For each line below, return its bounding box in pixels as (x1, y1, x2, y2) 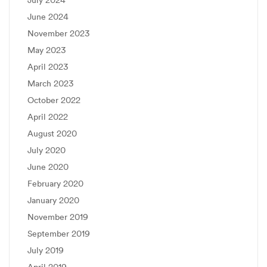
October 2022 (27, 95, 80, 105)
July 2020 (27, 145, 66, 156)
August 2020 (27, 128, 77, 139)
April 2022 (27, 111, 68, 122)
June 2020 (27, 162, 69, 172)
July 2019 (27, 245, 64, 256)
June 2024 (27, 11, 69, 22)
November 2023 (27, 28, 89, 39)
